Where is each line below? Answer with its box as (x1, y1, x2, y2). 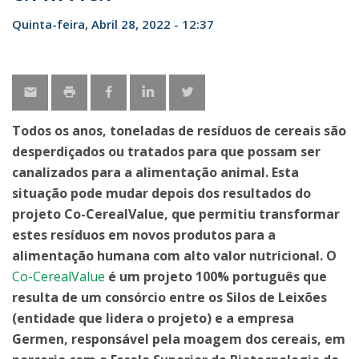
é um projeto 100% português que (105, 268, 327, 285)
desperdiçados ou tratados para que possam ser (12, 143, 321, 160)
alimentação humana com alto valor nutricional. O (12, 247, 337, 264)
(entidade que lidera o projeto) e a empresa (12, 309, 294, 327)
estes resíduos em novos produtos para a (12, 226, 276, 244)
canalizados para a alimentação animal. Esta (12, 163, 299, 181)
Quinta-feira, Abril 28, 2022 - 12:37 (12, 16, 214, 32)
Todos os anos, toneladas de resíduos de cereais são (12, 122, 346, 139)
